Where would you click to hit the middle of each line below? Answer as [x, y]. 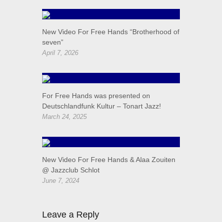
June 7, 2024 [61, 181]
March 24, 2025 [64, 117]
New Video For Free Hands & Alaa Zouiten [109, 160]
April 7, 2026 [60, 53]
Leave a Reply [71, 215]
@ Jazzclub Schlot [71, 170]
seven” [53, 42]
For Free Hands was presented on [96, 96]
